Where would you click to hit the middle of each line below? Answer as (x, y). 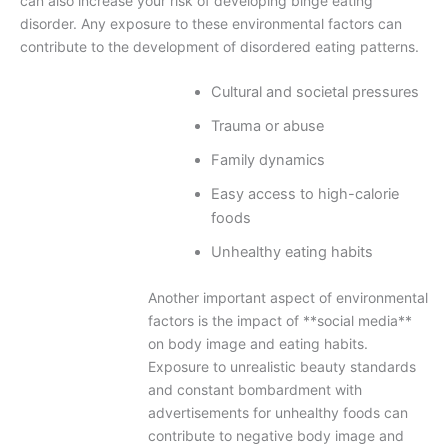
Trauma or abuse (268, 126)
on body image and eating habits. (257, 343)
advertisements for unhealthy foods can (277, 412)
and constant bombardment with (254, 389)
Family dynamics (268, 160)
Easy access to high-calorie (305, 194)
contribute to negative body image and (275, 435)
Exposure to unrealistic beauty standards (281, 366)
